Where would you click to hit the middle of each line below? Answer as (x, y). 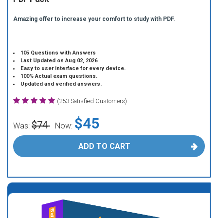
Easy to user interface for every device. (73, 68)
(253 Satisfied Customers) (92, 101)
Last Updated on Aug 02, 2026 (59, 61)
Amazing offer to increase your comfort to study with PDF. (94, 19)
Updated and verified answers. (61, 84)
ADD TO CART (104, 146)
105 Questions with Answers (58, 53)
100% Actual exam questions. (59, 76)
